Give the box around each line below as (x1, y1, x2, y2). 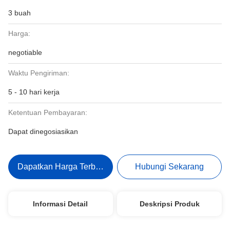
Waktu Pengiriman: (8, 69, 69, 77)
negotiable (8, 48, 42, 56)
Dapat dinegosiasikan (8, 127, 78, 136)
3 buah (8, 9, 31, 17)
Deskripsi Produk (139, 200, 200, 208)
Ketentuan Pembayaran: (8, 108, 87, 117)
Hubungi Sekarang (135, 162, 204, 171)
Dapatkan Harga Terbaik (17, 162, 106, 171)
